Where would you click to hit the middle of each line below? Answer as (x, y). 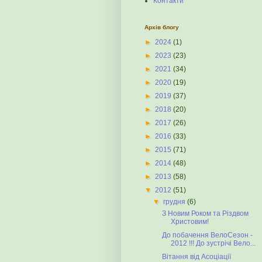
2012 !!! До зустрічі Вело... (213, 243)
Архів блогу (162, 27)
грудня (175, 202)
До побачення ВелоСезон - (207, 235)
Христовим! (189, 222)
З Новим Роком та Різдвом (205, 213)
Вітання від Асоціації (196, 257)
